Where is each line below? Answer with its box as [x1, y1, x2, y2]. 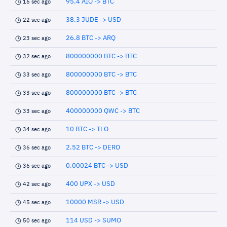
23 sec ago [23, 35, 51, 41]
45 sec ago [23, 200, 51, 205]
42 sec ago [23, 181, 51, 187]
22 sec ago [23, 17, 51, 23]
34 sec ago [23, 127, 51, 132]
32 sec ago [23, 54, 51, 59]
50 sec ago [23, 218, 51, 223]
